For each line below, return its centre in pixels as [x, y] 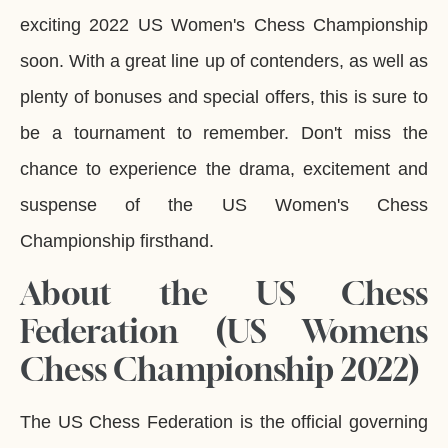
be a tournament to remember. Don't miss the [224, 133]
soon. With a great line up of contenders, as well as [224, 61]
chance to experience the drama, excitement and [224, 169]
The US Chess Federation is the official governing [224, 421]
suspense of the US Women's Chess [224, 205]
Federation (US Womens [224, 330]
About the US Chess [224, 292]
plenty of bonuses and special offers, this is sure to [224, 97]
